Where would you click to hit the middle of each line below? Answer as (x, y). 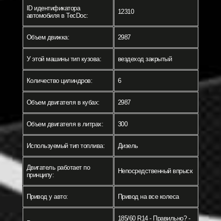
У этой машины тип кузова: (64, 59)
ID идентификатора (53, 8)
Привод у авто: (47, 197)
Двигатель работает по (58, 168)
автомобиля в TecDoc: (57, 16)
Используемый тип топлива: (65, 146)
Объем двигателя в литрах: (65, 124)
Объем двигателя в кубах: (63, 103)
